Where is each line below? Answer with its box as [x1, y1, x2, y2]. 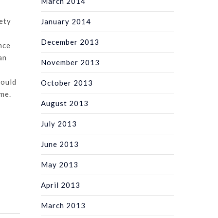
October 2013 [41, 78, 93, 87]
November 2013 [41, 57, 100, 67]
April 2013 [41, 180, 81, 189]
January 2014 [41, 17, 91, 26]
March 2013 [41, 200, 86, 210]
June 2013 [41, 139, 79, 148]
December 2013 [41, 37, 100, 46]
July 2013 [41, 119, 77, 128]
